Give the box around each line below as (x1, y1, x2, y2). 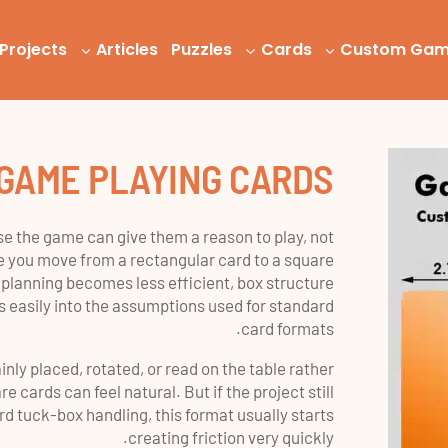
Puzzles (170, 38, 232, 61)
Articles (96, 38, 159, 61)
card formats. (240, 318, 334, 338)
